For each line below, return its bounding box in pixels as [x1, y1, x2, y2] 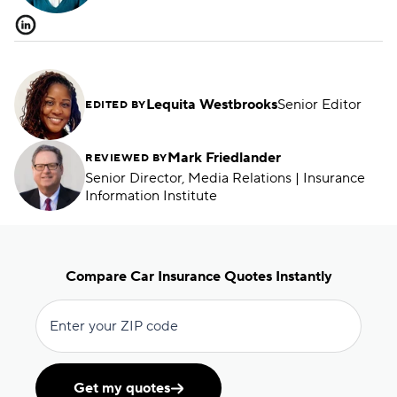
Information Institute [85, 186, 217, 205]
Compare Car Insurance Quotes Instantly [65, 268, 332, 285]
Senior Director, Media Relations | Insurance [85, 168, 365, 187]
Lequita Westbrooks [145, 95, 277, 113]
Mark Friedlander [167, 148, 281, 167]
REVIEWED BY [85, 151, 167, 165]
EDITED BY [85, 97, 146, 112]
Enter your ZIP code [50, 317, 178, 335]
